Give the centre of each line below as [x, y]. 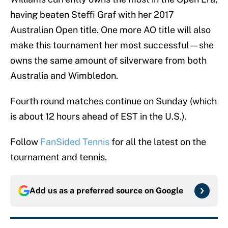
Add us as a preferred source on [93, 191]
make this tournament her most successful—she [112, 45]
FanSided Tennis [75, 142]
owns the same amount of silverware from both [108, 61]
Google [169, 191]
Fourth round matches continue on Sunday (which [113, 101]
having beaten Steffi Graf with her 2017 [92, 15]
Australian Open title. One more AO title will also [110, 30]
